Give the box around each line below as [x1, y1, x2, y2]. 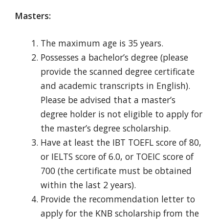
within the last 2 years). [40, 178, 136, 191]
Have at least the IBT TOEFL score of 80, [40, 136, 201, 148]
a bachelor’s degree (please [78, 51, 188, 63]
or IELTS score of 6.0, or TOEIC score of [40, 150, 194, 162]
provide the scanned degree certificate [40, 65, 195, 77]
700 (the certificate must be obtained [40, 164, 192, 176]
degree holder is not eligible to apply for [40, 108, 202, 120]
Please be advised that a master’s [40, 93, 175, 106]
